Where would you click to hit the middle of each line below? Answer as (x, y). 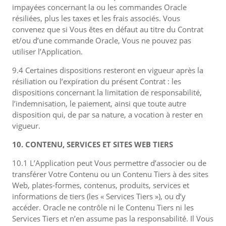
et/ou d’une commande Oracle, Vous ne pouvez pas (102, 40)
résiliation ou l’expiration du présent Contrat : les (97, 81)
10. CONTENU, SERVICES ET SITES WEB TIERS (93, 144)
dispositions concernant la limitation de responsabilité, (107, 92)
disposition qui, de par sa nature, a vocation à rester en (107, 115)
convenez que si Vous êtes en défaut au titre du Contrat (108, 29)
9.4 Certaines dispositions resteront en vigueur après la (108, 70)
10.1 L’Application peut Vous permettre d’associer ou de (109, 163)
